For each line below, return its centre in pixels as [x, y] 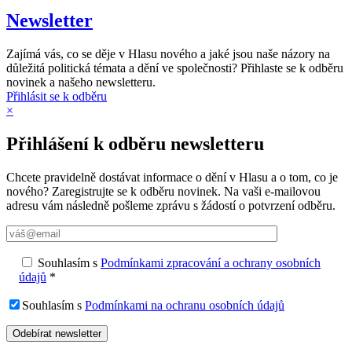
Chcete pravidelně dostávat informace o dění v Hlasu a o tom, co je [172, 178]
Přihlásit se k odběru [57, 97]
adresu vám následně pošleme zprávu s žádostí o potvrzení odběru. [171, 206]
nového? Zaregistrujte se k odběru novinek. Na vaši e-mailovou [163, 192]
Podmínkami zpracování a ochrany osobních [211, 263]
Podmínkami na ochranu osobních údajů [185, 306]
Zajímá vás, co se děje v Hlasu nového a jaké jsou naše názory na [168, 54]
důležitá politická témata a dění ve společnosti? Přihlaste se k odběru [175, 68]
